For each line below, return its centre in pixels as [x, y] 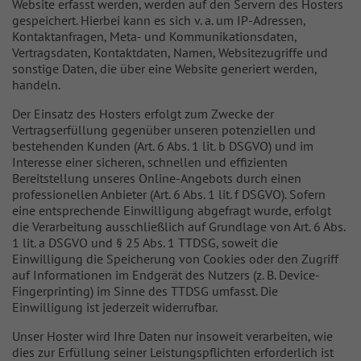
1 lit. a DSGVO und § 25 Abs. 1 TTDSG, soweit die [145, 243]
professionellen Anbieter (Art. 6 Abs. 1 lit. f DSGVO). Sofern [169, 194]
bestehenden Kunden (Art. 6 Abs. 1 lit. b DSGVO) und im [163, 146]
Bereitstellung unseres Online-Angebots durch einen [157, 178]
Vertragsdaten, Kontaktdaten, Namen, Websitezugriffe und [170, 52]
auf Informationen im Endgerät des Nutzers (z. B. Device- [166, 275]
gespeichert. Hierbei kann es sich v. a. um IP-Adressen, [159, 20]
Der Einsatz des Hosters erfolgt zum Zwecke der [143, 114]
